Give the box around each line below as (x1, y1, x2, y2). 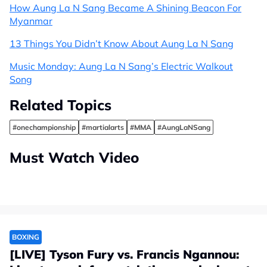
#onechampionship (13, 122, 76, 132)
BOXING (12, 232, 39, 241)
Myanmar (10, 14, 52, 27)
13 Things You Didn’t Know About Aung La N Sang (10, 37, 234, 49)
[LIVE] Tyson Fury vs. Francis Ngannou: (10, 246, 239, 262)
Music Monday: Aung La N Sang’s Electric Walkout (10, 60, 233, 72)
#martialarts (82, 122, 124, 132)
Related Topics (10, 95, 111, 114)
